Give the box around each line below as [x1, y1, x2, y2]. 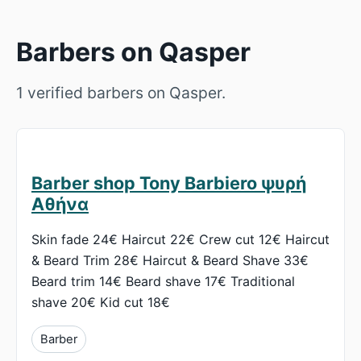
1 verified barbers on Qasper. [16, 83, 226, 103]
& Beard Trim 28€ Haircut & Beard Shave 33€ [31, 252, 309, 269]
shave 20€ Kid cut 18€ [31, 294, 170, 311]
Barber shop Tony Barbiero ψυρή [31, 172, 306, 194]
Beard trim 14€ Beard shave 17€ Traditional [31, 273, 295, 290]
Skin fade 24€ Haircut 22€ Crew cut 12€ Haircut [31, 231, 330, 248]
